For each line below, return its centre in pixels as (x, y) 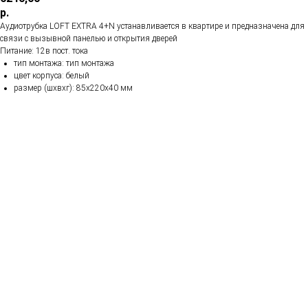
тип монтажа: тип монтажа (64, 63)
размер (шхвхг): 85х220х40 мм (73, 88)
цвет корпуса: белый (52, 75)
